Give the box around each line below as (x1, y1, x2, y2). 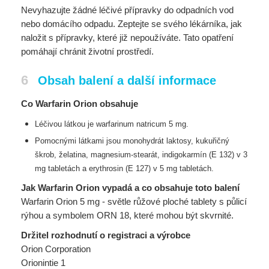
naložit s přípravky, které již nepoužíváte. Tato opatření (21, 32, 234, 43)
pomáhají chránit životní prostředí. (21, 46, 154, 56)
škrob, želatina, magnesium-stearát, (34, 150, 162, 159)
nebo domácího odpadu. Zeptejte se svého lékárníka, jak (21, 19, 242, 29)
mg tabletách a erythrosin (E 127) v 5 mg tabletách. (34, 164, 216, 173)
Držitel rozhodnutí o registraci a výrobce (21, 230, 190, 240)
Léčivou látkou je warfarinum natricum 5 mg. (34, 119, 189, 128)
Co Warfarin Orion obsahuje (21, 98, 138, 109)
